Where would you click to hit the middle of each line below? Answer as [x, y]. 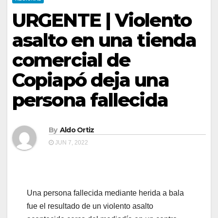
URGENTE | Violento [102, 20]
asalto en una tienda [104, 40]
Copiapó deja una [91, 80]
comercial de [71, 60]
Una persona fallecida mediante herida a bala [105, 193]
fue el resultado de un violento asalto [90, 206]
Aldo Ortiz [77, 130]
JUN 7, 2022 [71, 143]
